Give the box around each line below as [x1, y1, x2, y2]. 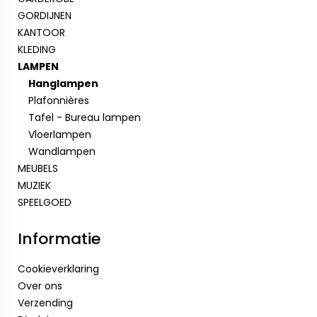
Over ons [18, 279, 62, 293]
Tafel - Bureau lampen [28, 110, 141, 125]
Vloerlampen [28, 127, 91, 142]
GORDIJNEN [18, 8, 71, 23]
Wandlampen [28, 144, 96, 158]
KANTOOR [18, 25, 65, 40]
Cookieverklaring [18, 262, 99, 276]
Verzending [18, 296, 73, 310]
